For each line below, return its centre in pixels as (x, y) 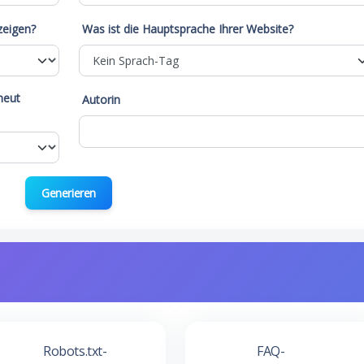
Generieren (69, 193)
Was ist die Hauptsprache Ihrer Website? (187, 29)
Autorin (101, 100)
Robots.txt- (75, 351)
